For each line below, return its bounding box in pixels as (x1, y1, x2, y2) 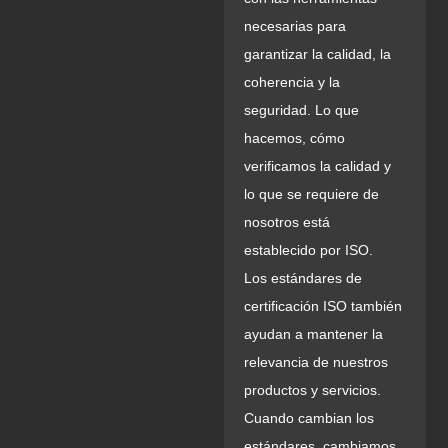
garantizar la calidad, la (244, 45, 391, 62)
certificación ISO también (244, 297, 402, 314)
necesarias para (244, 17, 346, 34)
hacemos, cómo (244, 129, 345, 146)
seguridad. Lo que (244, 101, 359, 118)
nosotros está (244, 213, 330, 230)
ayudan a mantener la (244, 325, 383, 342)
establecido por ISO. (244, 241, 377, 258)
